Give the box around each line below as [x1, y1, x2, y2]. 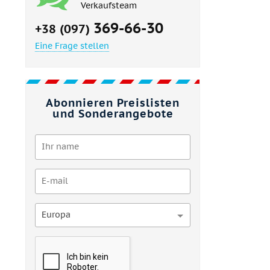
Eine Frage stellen [35, 40, 109, 51]
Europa [42, 209, 71, 220]
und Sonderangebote [52, 107, 174, 121]
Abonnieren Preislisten [46, 96, 180, 110]
